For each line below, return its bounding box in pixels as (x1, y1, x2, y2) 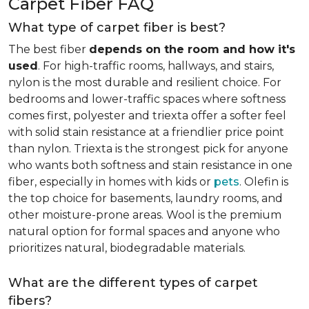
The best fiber (8, 43, 89, 56)
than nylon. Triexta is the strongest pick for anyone (8, 142, 288, 155)
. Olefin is (239, 175, 288, 188)
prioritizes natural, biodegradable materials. (8, 241, 246, 255)
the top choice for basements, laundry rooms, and (8, 192, 283, 205)
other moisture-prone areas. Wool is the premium (8, 208, 281, 221)
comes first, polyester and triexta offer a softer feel (8, 109, 286, 122)
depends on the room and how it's (89, 43, 295, 56)
